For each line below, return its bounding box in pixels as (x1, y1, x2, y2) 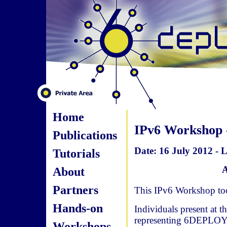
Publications (52, 128, 117, 142)
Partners (52, 183, 98, 197)
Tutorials (52, 146, 100, 160)
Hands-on (52, 201, 103, 215)
